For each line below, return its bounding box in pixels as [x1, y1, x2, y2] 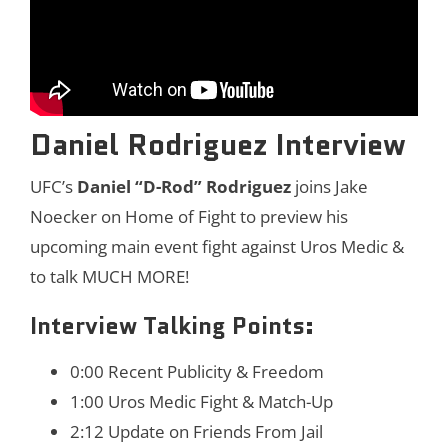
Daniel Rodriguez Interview [30, 122, 406, 166]
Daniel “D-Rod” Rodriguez [77, 174, 291, 198]
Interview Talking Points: [30, 308, 314, 343]
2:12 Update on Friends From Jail [70, 419, 323, 443]
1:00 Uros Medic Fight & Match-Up [70, 389, 333, 413]
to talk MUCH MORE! [30, 264, 189, 288]
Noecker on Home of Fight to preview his [30, 204, 348, 228]
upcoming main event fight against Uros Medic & [30, 234, 404, 258]
